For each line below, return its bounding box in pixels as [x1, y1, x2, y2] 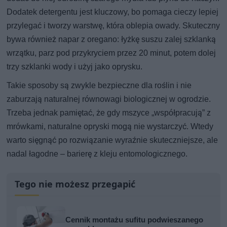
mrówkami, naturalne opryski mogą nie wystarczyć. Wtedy [7, 122, 214, 132]
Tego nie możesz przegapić [15, 178, 136, 191]
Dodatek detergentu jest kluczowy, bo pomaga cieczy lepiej [7, 7, 219, 17]
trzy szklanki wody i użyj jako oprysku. [7, 62, 143, 72]
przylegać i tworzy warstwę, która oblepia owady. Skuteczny [7, 21, 220, 31]
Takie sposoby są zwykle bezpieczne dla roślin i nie [7, 81, 192, 91]
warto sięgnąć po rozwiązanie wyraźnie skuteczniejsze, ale [7, 135, 218, 145]
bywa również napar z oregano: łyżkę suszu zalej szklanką [7, 34, 216, 45]
